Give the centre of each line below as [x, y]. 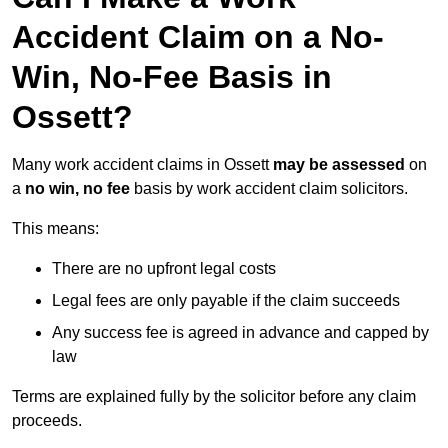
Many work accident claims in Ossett [142, 165]
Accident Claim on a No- [198, 37]
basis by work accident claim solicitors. [269, 189]
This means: [55, 229]
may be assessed [339, 165]
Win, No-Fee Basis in [172, 77]
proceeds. [47, 421]
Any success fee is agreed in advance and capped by [240, 333]
